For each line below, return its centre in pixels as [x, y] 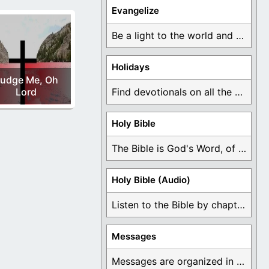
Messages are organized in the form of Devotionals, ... [240, 261]
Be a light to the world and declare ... [240, 36]
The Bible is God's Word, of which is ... [242, 149]
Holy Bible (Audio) [151, 180]
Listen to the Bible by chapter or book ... [241, 205]
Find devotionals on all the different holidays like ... [239, 92]
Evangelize [135, 11]
